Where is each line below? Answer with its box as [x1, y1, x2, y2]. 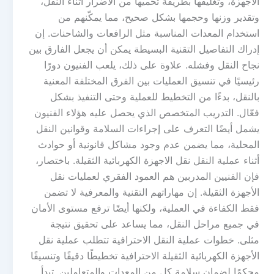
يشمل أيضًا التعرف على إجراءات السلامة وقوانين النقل [36, 122, 259, 135]
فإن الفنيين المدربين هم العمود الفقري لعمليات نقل [50, 170, 259, 182]
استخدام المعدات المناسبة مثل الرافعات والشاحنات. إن [35, 27, 259, 39]
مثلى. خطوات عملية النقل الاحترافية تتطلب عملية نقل [39, 234, 259, 246]
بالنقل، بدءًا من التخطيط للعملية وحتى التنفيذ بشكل [50, 91, 259, 103]
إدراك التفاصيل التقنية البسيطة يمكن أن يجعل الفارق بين [29, 43, 259, 55]
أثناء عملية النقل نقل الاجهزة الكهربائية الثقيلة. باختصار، [35, 154, 259, 166]
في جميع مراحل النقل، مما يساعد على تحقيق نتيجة [50, 218, 259, 230]
